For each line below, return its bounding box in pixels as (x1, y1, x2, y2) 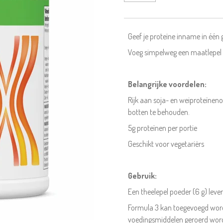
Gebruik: (128, 171, 157, 181)
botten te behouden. (128, 107, 190, 117)
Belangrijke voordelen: (128, 79, 207, 89)
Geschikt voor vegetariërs (128, 139, 204, 149)
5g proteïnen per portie (128, 123, 197, 133)
